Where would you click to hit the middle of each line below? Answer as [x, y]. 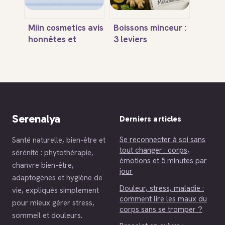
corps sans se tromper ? [161, 209]
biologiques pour [147, 51]
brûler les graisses [150, 86]
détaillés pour [56, 51]
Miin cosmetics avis [66, 28]
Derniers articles [151, 119]
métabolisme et [144, 74]
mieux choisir [54, 63]
